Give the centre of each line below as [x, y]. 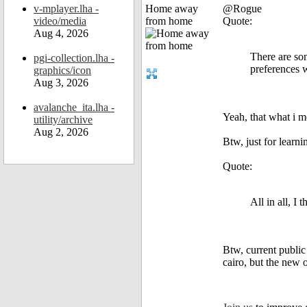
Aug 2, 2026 [61, 132]
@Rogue [242, 9]
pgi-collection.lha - [74, 58]
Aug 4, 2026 [61, 33]
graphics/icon [62, 70]
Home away [172, 9]
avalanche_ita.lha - [74, 107]
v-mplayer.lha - [66, 9]
